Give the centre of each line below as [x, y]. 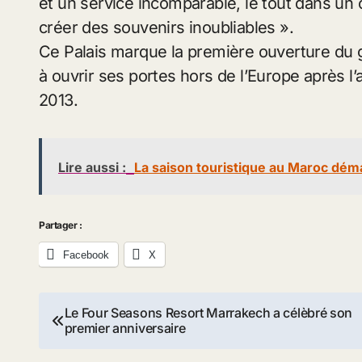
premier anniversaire [125, 328]
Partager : [61, 225]
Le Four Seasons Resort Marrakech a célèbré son [208, 313]
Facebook [86, 255]
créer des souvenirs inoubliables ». [166, 28]
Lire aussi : [92, 168]
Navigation [102, 309]
